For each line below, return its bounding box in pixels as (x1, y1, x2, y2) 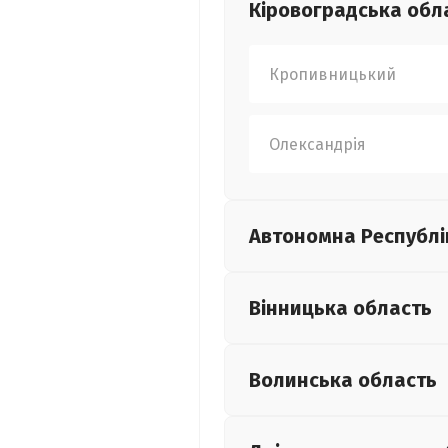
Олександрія (269, 134, 366, 154)
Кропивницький (269, 64, 396, 84)
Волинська (249, 368, 358, 392)
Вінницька (249, 296, 353, 320)
